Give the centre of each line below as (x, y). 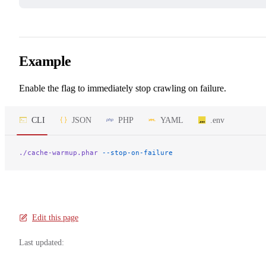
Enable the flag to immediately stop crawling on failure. (123, 88)
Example (45, 61)
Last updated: (42, 242)
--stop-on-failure (135, 152)
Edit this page (55, 217)
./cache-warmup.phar (58, 152)
